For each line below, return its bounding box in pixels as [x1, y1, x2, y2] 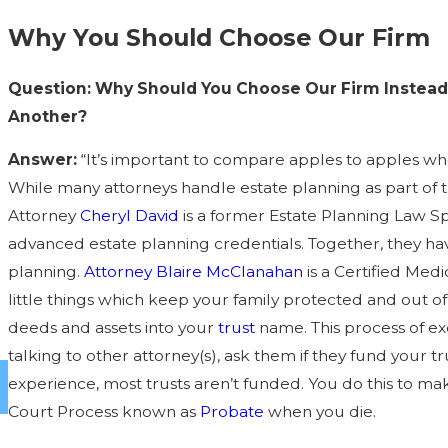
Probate [199, 402, 264, 422]
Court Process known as [7, 402, 200, 422]
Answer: [7, 150, 77, 170]
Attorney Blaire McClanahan [83, 262, 303, 282]
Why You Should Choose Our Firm [7, 23, 430, 53]
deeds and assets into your [7, 318, 218, 338]
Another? [7, 106, 87, 126]
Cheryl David [79, 206, 179, 226]
